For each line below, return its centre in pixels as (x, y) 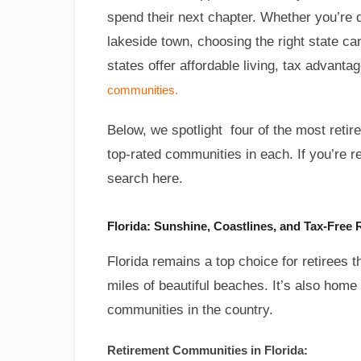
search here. (145, 179)
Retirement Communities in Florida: (207, 351)
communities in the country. (190, 310)
